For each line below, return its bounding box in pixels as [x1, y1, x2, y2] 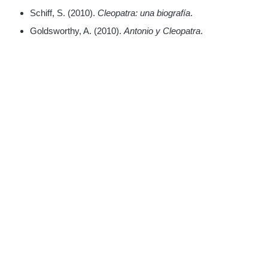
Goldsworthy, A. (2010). [30, 26, 124, 36]
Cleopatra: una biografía [98, 8, 190, 19]
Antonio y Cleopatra [124, 26, 200, 36]
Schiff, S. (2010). [30, 8, 98, 19]
